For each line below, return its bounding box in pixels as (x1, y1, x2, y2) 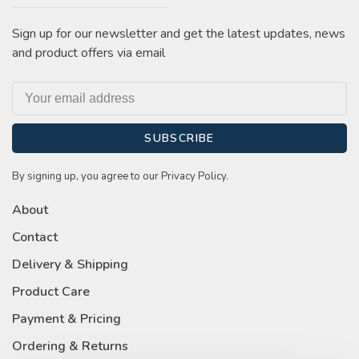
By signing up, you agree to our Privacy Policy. (12, 169, 228, 184)
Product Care (12, 282, 90, 301)
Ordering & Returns (12, 337, 128, 355)
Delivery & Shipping (12, 255, 128, 273)
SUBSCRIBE (144, 131, 215, 147)
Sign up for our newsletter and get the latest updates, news (12, 25, 345, 43)
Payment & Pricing (12, 309, 121, 328)
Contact (12, 228, 58, 246)
